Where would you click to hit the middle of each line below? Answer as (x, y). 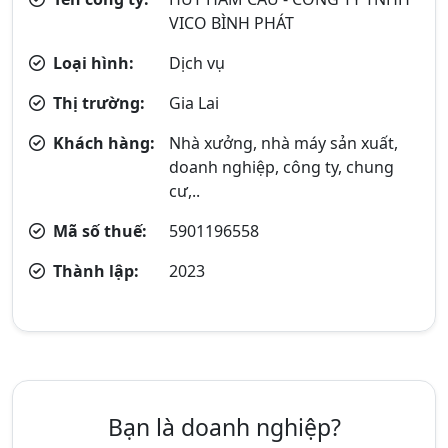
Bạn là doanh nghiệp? (224, 427)
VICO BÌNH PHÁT (232, 23)
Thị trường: (97, 103)
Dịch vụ (197, 63)
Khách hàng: (102, 143)
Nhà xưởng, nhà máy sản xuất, (284, 143)
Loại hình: (91, 63)
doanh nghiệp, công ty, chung (282, 167)
